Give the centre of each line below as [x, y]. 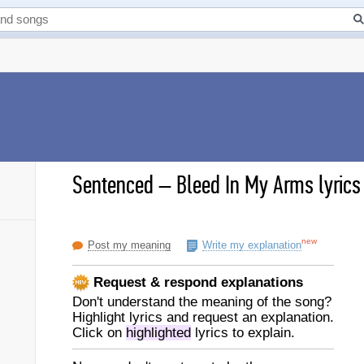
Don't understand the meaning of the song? [202, 302]
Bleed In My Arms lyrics [269, 185]
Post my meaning [129, 245]
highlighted [158, 333]
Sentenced [113, 185]
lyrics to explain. [243, 333]
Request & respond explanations [196, 282]
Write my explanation [252, 245]
